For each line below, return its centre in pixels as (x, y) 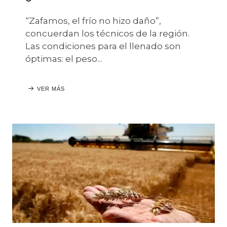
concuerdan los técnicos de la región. (107, 33)
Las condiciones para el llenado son (103, 46)
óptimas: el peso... (64, 59)
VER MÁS (51, 89)
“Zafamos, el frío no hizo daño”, (93, 21)
